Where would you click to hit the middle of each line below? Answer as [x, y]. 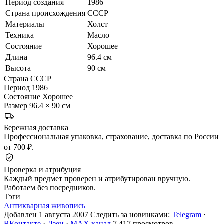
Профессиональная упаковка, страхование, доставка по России [111, 136]
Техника [20, 35]
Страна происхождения [45, 13]
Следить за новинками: [131, 214]
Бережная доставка [36, 127]
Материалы [25, 24]
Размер [16, 105]
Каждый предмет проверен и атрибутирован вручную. [97, 178]
